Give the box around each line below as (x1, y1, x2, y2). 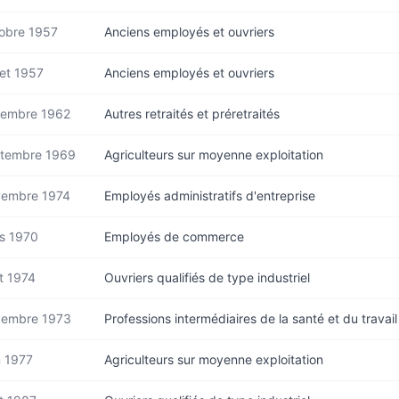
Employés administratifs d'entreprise (104, 188, 315, 203)
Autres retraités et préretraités (104, 106, 280, 121)
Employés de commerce (104, 229, 244, 244)
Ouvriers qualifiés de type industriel (104, 270, 310, 285)
